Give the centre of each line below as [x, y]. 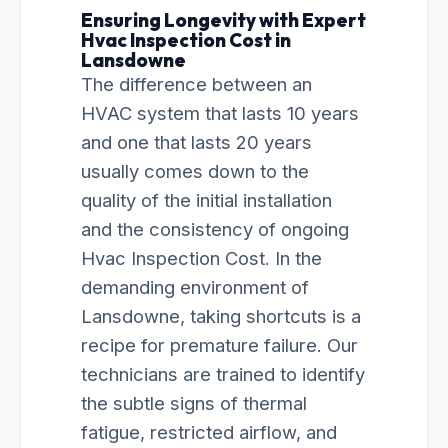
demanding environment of [195, 287]
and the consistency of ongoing [215, 229]
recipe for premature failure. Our [219, 345]
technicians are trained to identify [223, 374]
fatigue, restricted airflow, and [209, 432]
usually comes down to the [195, 171]
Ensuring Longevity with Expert [223, 20]
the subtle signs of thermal [194, 403]
